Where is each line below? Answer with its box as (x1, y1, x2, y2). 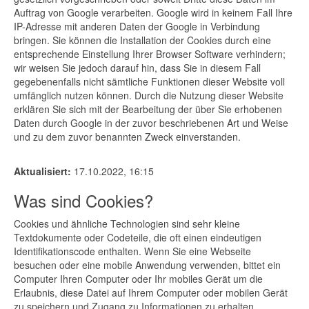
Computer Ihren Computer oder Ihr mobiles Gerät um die (14, 272, 263, 286)
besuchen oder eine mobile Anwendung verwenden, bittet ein (14, 258, 281, 272)
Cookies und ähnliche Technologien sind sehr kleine (14, 217, 240, 230)
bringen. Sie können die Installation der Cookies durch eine (14, 33, 271, 47)
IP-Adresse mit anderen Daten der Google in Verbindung (14, 19, 260, 33)
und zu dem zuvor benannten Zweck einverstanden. (14, 130, 241, 143)
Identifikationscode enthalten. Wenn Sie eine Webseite (14, 244, 251, 258)
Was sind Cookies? (14, 188, 153, 212)
